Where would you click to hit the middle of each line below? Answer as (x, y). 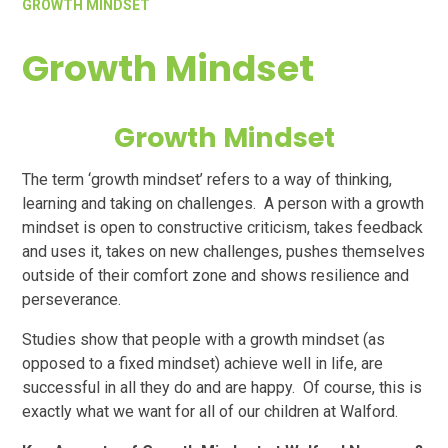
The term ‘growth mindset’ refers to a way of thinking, (207, 180)
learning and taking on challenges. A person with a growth (223, 204)
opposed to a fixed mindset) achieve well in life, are (203, 364)
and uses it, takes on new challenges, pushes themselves (224, 252)
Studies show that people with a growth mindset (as (204, 340)
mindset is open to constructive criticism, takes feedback (223, 228)
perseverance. (72, 300)
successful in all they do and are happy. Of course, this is (222, 388)
